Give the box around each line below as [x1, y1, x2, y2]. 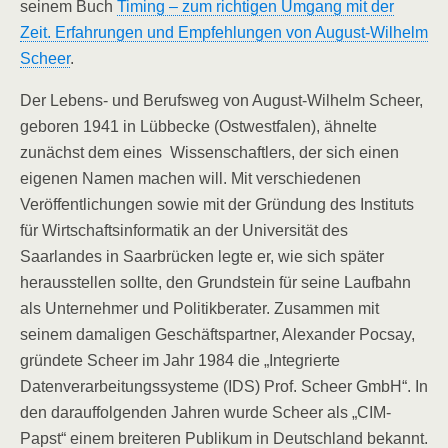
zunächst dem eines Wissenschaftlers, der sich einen [20, 144, 399, 161]
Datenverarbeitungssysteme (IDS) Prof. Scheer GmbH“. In [20, 378, 428, 395]
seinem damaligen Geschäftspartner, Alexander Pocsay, [20, 326, 415, 343]
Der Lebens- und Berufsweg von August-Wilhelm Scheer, [20, 92, 423, 109]
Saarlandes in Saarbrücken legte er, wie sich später [20, 248, 384, 265]
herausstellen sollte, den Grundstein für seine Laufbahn [20, 274, 411, 291]
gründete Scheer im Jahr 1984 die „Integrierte [20, 352, 340, 369]
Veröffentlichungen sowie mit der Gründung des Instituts [20, 196, 414, 213]
